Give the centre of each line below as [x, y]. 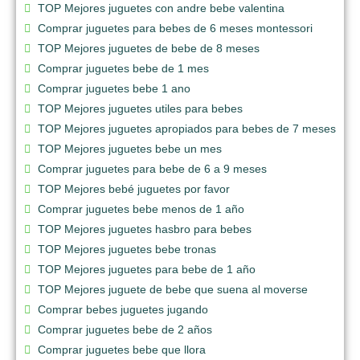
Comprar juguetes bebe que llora [122, 349]
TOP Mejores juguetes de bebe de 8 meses [149, 48]
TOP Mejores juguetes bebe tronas [127, 249]
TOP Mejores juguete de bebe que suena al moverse [173, 289]
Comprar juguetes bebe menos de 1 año [141, 209]
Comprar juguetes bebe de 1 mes [123, 68]
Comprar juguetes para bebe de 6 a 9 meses [152, 168]
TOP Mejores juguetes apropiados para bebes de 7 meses [187, 128]
